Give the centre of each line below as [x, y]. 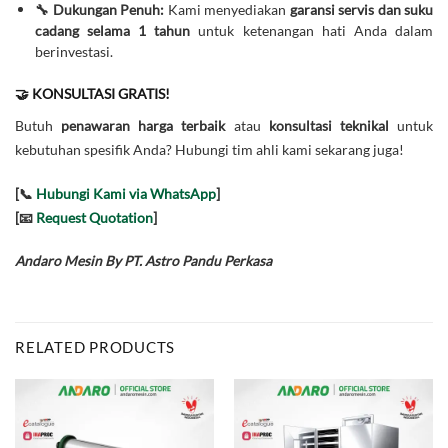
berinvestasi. [73, 51]
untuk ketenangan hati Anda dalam [311, 30]
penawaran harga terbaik [143, 125]
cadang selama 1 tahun [112, 30]
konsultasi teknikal [328, 125]
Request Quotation [94, 217]
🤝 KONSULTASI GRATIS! [92, 94]
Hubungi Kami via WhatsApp [126, 193]
